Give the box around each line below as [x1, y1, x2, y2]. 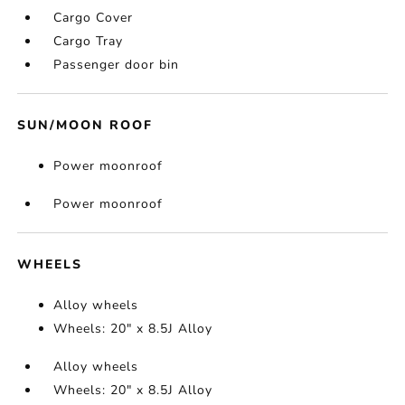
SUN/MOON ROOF [17, 117, 154, 135]
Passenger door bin [53, 56, 180, 74]
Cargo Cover [53, 9, 134, 27]
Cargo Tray [53, 33, 124, 51]
